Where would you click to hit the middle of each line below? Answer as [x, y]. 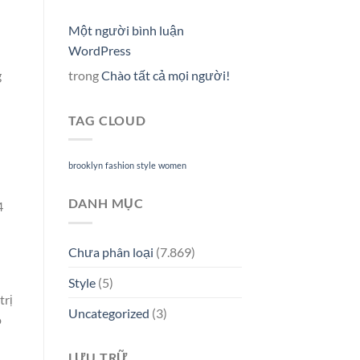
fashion [119, 166]
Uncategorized [108, 313]
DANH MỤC [106, 203]
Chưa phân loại [110, 252]
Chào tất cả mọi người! [165, 75]
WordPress [99, 50]
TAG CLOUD [107, 120]
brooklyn [85, 166]
